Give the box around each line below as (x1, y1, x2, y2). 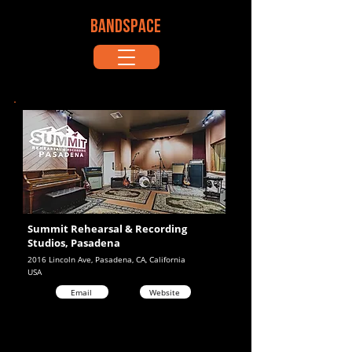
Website (148, 286, 180, 298)
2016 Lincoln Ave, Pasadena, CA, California (27, 254, 185, 265)
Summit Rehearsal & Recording (27, 222, 187, 236)
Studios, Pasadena (27, 236, 120, 250)
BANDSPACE (90, 18, 161, 37)
